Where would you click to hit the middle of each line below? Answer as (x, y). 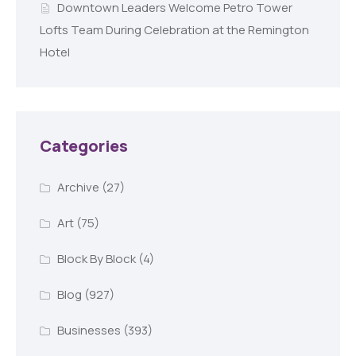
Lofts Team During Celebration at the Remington (174, 30)
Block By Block (96, 258)
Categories (84, 146)
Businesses (89, 330)
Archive (78, 187)
